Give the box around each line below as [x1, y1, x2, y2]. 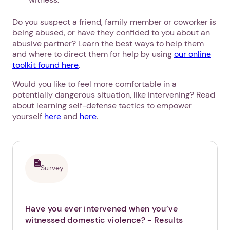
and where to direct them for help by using [12, 48, 174, 60]
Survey [41, 163, 64, 172]
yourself [12, 110, 44, 122]
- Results [147, 214, 183, 225]
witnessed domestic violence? [25, 214, 148, 225]
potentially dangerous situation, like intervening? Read [12, 89, 215, 100]
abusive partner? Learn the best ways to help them [12, 37, 204, 49]
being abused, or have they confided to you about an [12, 27, 210, 38]
